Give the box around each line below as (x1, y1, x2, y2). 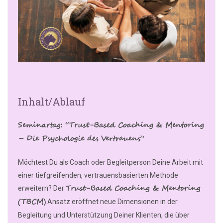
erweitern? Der (18, 184, 66, 193)
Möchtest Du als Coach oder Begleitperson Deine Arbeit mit (18, 158, 203, 167)
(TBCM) (18, 197, 46, 208)
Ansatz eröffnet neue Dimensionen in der (46, 198, 178, 206)
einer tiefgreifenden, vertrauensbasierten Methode (18, 171, 178, 180)
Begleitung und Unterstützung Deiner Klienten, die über (18, 211, 190, 220)
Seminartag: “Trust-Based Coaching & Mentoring (18, 120, 204, 131)
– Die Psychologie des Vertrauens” (18, 133, 144, 145)
